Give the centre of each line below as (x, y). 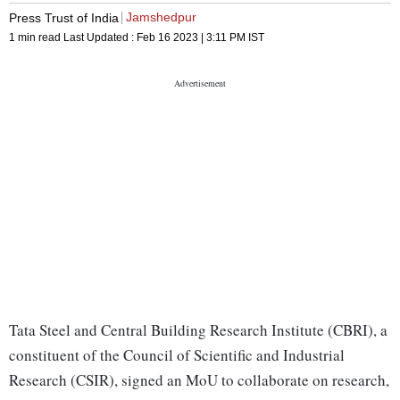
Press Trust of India (64, 17)
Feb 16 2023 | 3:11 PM (191, 38)
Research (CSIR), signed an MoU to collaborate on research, (199, 380)
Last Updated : (100, 38)
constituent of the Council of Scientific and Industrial (177, 355)
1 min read (36, 38)
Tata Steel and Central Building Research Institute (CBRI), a (198, 330)
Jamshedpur (161, 17)
